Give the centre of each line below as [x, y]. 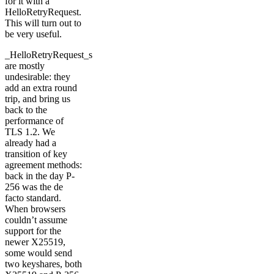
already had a [31, 143]
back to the [26, 109]
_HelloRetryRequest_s [49, 54]
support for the [33, 231]
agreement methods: [43, 165]
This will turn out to [43, 23]
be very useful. [33, 34]
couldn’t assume [36, 220]
